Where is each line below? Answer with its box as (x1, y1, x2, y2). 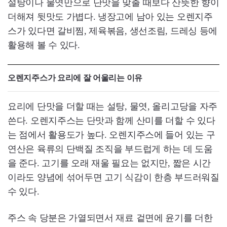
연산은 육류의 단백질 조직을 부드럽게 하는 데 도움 (8, 144, 213, 155)
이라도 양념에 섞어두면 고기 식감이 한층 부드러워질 (8, 172, 219, 183)
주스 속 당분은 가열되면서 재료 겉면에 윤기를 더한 (8, 213, 213, 223)
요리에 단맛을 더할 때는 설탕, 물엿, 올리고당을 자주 (8, 101, 217, 112)
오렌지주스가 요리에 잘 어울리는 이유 (8, 73, 142, 83)
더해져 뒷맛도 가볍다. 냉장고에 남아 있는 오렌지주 (8, 12, 213, 22)
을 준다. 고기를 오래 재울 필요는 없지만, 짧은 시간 (8, 158, 211, 169)
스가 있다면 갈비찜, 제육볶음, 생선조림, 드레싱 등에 (8, 26, 217, 36)
